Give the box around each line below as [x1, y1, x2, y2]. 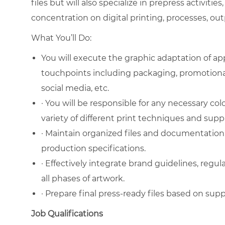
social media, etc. [41, 83, 109, 93]
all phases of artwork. [41, 173, 125, 183]
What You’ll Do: [31, 33, 91, 43]
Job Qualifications [31, 208, 103, 218]
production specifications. [41, 143, 146, 153]
